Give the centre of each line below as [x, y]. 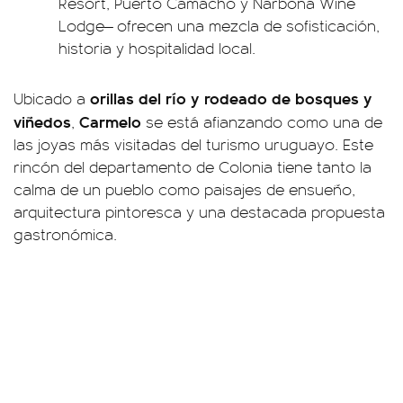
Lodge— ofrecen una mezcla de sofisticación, [219, 25]
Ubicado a [52, 98]
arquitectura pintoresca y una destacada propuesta [199, 211]
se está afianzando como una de [264, 121]
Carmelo [112, 121]
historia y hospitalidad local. [157, 48]
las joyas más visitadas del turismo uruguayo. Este [193, 144]
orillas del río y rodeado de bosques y [231, 98]
